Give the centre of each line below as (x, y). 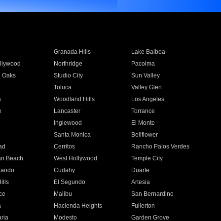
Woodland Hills (74, 99)
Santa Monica (72, 135)
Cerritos (64, 147)
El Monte (143, 123)
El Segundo (69, 182)
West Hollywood (75, 158)
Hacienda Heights (78, 206)
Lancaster (67, 111)
